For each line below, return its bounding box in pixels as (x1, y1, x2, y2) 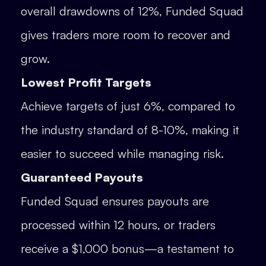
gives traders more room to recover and (21, 27, 230, 42)
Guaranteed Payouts (21, 169, 143, 185)
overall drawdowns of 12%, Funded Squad (21, 3, 243, 18)
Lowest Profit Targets (21, 74, 151, 90)
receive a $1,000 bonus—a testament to (21, 240, 234, 256)
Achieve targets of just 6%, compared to (21, 98, 235, 113)
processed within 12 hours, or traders (21, 217, 216, 232)
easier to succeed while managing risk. (21, 145, 224, 161)
